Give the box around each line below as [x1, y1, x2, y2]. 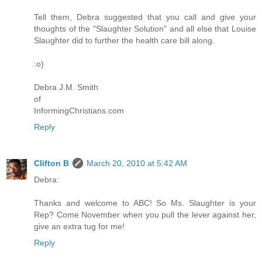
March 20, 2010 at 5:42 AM [87, 158, 187, 168]
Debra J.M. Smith [34, 82, 98, 92]
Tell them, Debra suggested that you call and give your [34, 12, 256, 22]
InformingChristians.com [34, 105, 124, 115]
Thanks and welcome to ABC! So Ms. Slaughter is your [34, 198, 256, 208]
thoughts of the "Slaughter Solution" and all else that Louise [34, 23, 256, 33]
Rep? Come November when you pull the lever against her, [34, 209, 256, 219]
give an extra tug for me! [34, 221, 125, 231]
